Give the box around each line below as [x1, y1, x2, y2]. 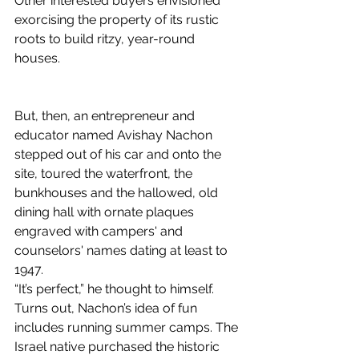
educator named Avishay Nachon [14, 127, 216, 143]
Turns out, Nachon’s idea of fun [14, 301, 200, 316]
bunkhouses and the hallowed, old [14, 185, 221, 200]
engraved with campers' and [14, 224, 186, 239]
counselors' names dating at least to [14, 243, 231, 258]
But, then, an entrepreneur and [14, 108, 198, 123]
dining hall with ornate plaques [14, 204, 197, 220]
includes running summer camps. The [14, 320, 241, 335]
